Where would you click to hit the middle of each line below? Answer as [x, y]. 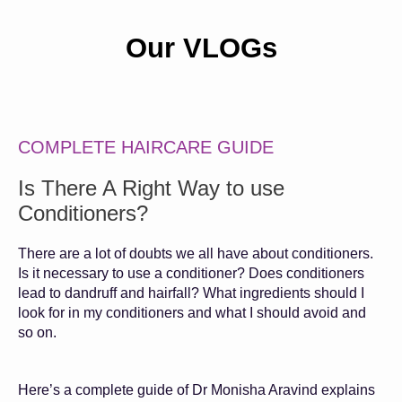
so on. [39, 333]
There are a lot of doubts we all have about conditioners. [196, 254]
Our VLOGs [201, 48]
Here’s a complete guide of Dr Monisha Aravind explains [197, 390]
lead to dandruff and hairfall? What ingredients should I [191, 293]
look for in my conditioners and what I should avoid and [192, 313]
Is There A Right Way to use [151, 188]
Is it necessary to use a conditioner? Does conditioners [191, 274]
